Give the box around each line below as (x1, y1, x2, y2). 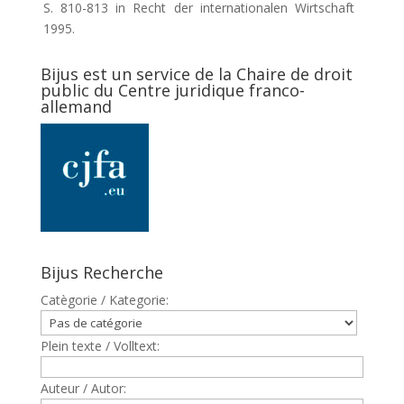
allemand (40, 96, 112, 117)
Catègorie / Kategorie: (40, 291, 169, 308)
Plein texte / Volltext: (40, 337, 160, 354)
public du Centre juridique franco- (40, 79, 305, 101)
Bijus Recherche (40, 262, 163, 283)
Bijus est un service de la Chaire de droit (40, 63, 353, 85)
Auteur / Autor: (40, 380, 126, 397)
